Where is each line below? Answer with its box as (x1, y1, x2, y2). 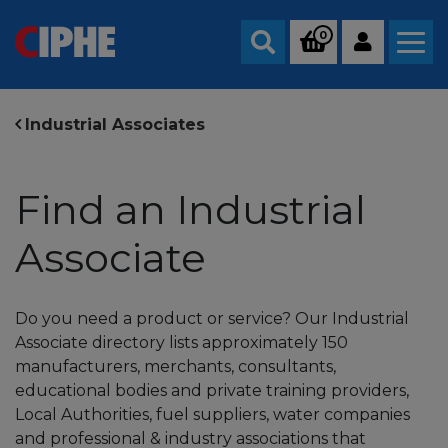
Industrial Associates (25, 115, 205, 134)
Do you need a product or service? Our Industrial (15, 309, 409, 328)
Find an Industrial (15, 185, 366, 234)
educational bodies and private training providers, (15, 381, 409, 400)
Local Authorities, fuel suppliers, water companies (15, 405, 410, 424)
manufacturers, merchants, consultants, (15, 357, 336, 376)
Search (262, 51, 318, 70)
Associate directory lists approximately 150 (15, 333, 348, 352)
